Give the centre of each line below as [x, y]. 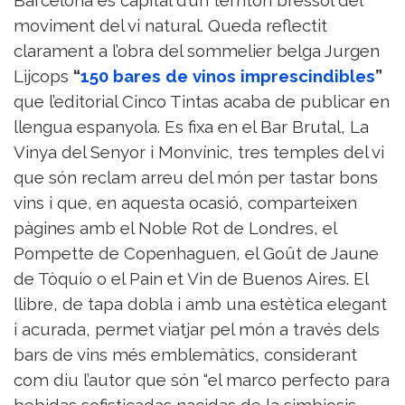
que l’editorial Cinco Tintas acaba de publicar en [202, 102]
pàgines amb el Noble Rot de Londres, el [175, 228]
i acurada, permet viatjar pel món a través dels [197, 330]
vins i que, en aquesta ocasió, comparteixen [185, 203]
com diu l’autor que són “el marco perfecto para [202, 380]
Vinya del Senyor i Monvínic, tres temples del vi [199, 152]
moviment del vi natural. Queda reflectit [170, 26]
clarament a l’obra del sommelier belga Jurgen [197, 51]
